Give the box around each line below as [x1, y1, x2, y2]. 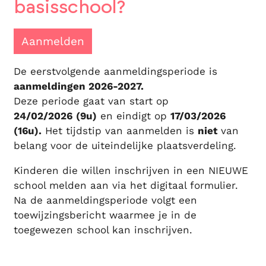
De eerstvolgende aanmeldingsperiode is [14, 65, 217, 77]
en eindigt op [97, 109, 170, 122]
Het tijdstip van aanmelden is [42, 124, 198, 137]
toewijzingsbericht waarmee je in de [14, 208, 197, 221]
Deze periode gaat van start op [14, 94, 169, 107]
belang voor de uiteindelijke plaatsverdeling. [14, 139, 236, 151]
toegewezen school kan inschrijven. [14, 223, 192, 236]
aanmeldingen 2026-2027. [14, 80, 144, 92]
